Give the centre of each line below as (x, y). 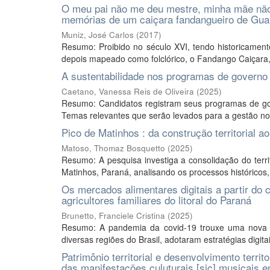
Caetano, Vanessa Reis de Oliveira (128, 91)
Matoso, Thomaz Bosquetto (113, 148)
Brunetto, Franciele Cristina (113, 215)
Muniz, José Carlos (98, 35)
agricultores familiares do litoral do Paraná (156, 200)
